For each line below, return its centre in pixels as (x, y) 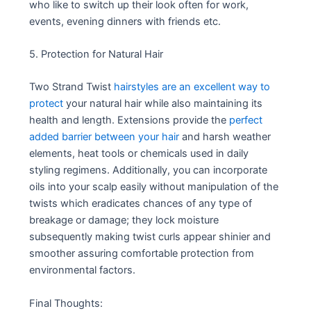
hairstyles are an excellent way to (192, 87)
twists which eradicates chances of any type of (141, 204)
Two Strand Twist (72, 87)
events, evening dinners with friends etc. (125, 21)
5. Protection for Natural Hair (96, 54)
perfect (246, 120)
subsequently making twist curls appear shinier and (150, 237)
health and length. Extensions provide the (129, 120)
